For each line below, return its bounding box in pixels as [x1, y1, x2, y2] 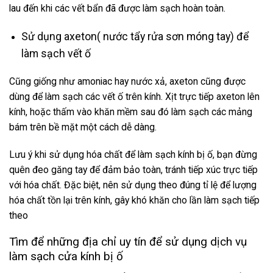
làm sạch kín [138, 148, 190, 160]
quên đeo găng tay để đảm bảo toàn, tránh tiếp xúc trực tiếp [9, 163, 258, 175]
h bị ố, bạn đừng [190, 148, 257, 160]
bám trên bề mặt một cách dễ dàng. [9, 121, 159, 133]
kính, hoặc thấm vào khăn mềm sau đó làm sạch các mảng [9, 106, 252, 118]
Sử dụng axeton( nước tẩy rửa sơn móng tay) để [21, 30, 249, 43]
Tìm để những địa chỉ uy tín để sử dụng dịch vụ [9, 235, 247, 249]
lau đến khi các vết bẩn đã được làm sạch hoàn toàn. [9, 2, 228, 15]
